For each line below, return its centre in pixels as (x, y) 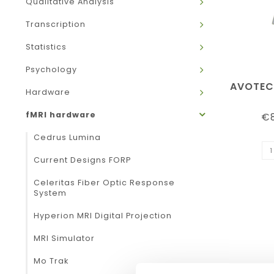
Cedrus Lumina (67, 137)
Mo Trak (51, 261)
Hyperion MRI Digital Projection (103, 216)
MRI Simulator (64, 238)
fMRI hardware (61, 115)
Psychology (51, 69)
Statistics (46, 47)
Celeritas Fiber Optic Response (104, 183)
